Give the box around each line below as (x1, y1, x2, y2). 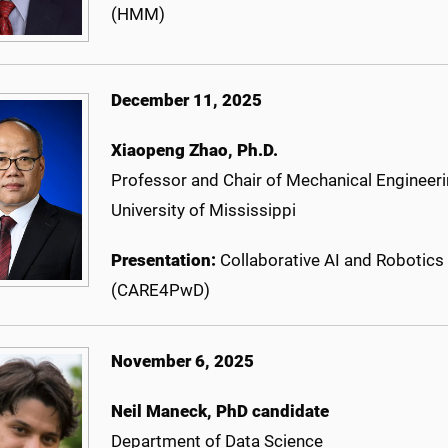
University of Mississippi (111, 200, 296, 221)
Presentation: (111, 250, 220, 271)
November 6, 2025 (111, 351, 254, 372)
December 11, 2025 (111, 90, 262, 111)
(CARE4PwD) (111, 280, 210, 301)
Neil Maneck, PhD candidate (111, 401, 329, 422)
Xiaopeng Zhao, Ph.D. (111, 140, 278, 161)
